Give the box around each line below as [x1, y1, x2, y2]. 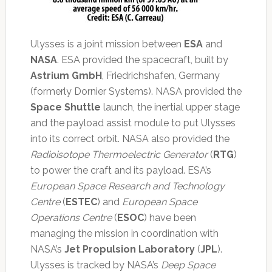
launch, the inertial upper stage [100, 101, 240, 114]
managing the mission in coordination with [30, 228, 219, 240]
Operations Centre [30, 212, 112, 224]
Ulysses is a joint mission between [30, 38, 184, 50]
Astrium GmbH [30, 70, 102, 82]
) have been [143, 212, 196, 224]
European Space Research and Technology [30, 180, 225, 192]
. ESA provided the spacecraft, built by [56, 54, 228, 66]
